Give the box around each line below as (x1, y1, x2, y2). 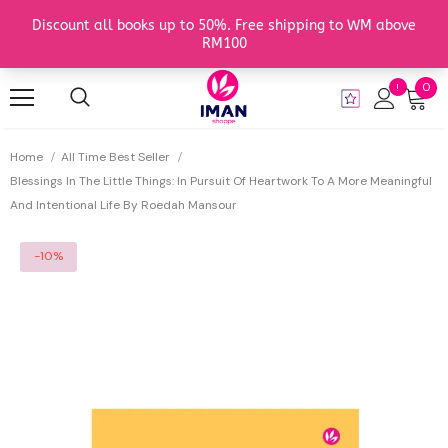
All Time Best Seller (61, 149, 170, 166)
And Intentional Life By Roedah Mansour (10, 197, 237, 214)
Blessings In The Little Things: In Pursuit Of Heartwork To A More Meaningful (10, 173, 432, 190)
